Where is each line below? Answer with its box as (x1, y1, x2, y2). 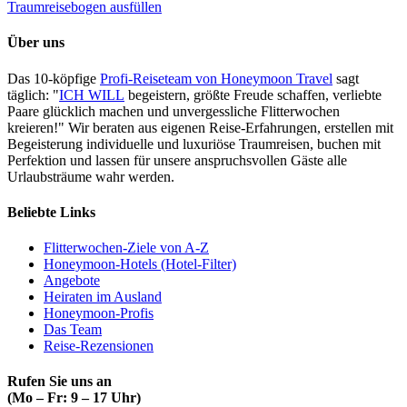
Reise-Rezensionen (44, 338, 154, 354)
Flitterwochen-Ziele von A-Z (44, 240, 209, 256)
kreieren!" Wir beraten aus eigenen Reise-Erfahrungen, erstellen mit (7, 119, 393, 135)
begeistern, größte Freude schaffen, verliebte (124, 86, 382, 103)
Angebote (44, 273, 100, 289)
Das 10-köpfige (7, 70, 100, 86)
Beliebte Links (7, 203, 95, 220)
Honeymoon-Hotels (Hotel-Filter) (44, 256, 236, 273)
